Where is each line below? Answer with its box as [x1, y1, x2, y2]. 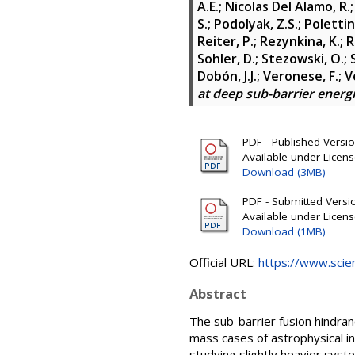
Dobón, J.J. [197, 67, 257, 85]
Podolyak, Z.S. [214, 15, 298, 32]
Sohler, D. [197, 50, 255, 67]
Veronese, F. [263, 67, 338, 85]
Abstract [189, 284, 246, 303]
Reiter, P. [197, 32, 254, 50]
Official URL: [189, 254, 258, 270]
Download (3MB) [242, 165, 326, 179]
